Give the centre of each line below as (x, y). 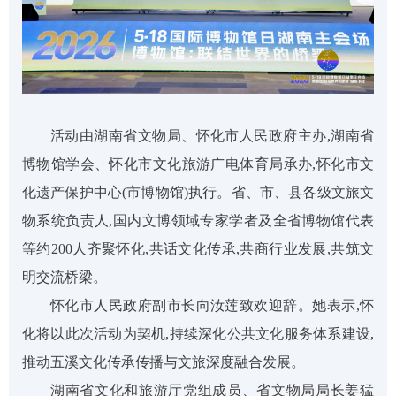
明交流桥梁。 (65, 278)
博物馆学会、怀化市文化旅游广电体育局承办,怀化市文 (198, 164)
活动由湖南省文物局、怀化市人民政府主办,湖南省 (212, 136)
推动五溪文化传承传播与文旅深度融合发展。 (164, 362)
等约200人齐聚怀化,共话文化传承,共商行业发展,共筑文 (198, 249)
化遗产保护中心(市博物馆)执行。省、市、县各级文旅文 (198, 193)
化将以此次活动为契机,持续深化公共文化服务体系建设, (198, 334)
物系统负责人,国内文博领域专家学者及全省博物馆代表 (198, 221)
